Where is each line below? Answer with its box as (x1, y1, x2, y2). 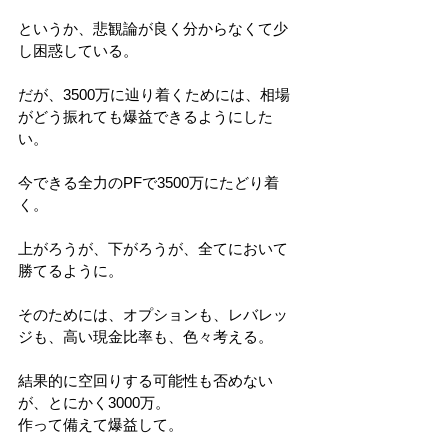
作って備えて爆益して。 (18, 416, 183, 433)
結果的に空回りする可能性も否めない (18, 372, 273, 389)
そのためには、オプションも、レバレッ (18, 306, 288, 323)
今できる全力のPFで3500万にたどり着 (18, 174, 279, 191)
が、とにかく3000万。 (18, 394, 170, 411)
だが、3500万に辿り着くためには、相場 (18, 86, 290, 103)
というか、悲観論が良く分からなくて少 (18, 20, 288, 37)
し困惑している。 (18, 42, 138, 59)
